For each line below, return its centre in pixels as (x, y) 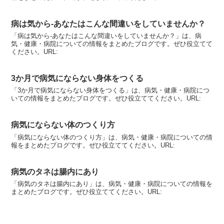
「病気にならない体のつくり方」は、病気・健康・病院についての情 (112, 137)
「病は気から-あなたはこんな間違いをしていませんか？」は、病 (106, 36)
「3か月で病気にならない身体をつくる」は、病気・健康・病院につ (110, 90)
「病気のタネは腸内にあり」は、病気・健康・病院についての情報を (112, 183)
